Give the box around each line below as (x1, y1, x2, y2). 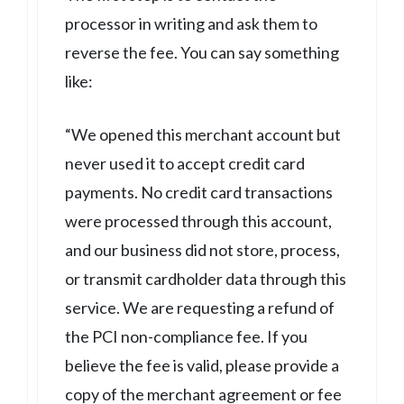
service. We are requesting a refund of (65, 297, 335, 317)
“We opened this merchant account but (65, 124, 341, 144)
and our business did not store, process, (65, 239, 340, 260)
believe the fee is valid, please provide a (65, 354, 339, 375)
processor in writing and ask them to (65, 13, 317, 33)
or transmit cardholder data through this (65, 268, 346, 289)
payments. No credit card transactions (65, 181, 333, 202)
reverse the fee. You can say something (65, 41, 339, 62)
